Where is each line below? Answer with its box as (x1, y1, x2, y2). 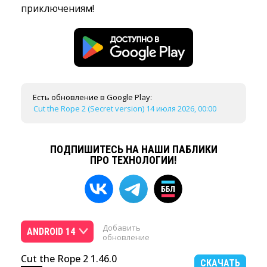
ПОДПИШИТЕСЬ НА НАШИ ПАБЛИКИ (49, 143, 218, 156)
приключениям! (21, 2, 94, 15)
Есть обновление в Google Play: (33, 92, 152, 103)
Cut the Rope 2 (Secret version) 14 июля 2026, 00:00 (33, 103, 216, 114)
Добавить (103, 222, 141, 233)
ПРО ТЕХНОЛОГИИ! (90, 154, 177, 166)
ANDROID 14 (27, 226, 75, 237)
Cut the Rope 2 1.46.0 (21, 252, 117, 265)
